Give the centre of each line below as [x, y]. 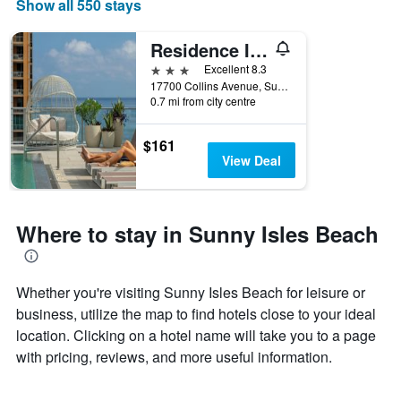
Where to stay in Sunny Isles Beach [197, 234]
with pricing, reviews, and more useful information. [174, 357]
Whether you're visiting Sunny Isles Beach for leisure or [191, 293]
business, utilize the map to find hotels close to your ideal [196, 314]
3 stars [170, 69]
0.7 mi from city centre [203, 101]
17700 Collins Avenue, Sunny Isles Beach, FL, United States [283, 86]
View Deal [251, 161]
